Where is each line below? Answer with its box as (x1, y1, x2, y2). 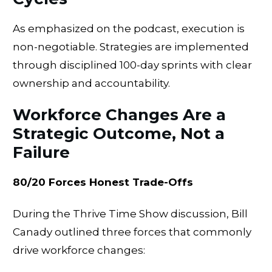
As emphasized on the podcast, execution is (13, 22, 245, 35)
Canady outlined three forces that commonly (13, 225, 251, 238)
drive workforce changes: (13, 243, 145, 256)
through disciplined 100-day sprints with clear (13, 58, 252, 71)
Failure (13, 142, 70, 162)
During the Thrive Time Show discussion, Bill (13, 207, 248, 220)
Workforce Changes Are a (13, 104, 226, 124)
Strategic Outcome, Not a (13, 123, 225, 143)
